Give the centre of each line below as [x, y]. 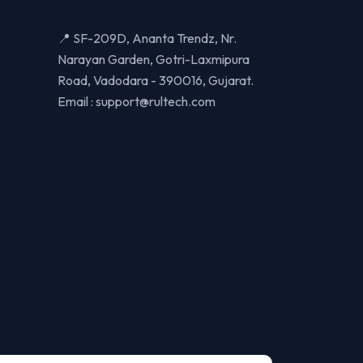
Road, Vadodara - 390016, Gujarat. [156, 80]
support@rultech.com [156, 101]
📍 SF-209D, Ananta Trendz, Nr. [147, 38]
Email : [77, 101]
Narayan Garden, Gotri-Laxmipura [154, 59]
